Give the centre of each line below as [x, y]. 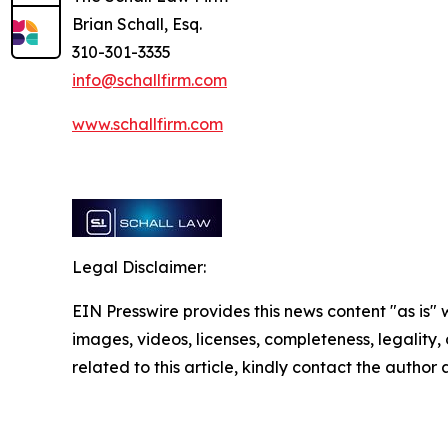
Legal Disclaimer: [139, 266]
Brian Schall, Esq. [139, 23]
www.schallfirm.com [147, 123]
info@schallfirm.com [149, 79]
